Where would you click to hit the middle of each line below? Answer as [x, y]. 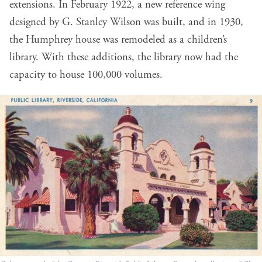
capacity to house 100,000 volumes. [86, 75]
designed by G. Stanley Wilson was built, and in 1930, [126, 23]
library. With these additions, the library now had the [124, 58]
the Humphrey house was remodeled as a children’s [118, 40]
